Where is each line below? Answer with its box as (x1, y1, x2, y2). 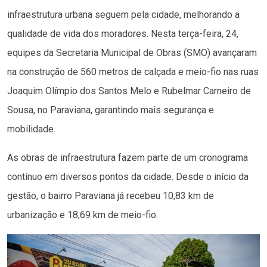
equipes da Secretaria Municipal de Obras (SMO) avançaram (7, 46, 257, 58)
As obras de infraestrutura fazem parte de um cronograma (7, 151, 248, 163)
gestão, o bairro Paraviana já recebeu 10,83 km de (7, 190, 214, 201)
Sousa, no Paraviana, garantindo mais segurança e (7, 104, 214, 116)
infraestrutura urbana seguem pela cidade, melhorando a (7, 8, 240, 20)
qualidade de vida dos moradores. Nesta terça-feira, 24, (7, 27, 238, 39)
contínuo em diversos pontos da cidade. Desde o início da (7, 170, 249, 182)
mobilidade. (7, 123, 55, 135)
